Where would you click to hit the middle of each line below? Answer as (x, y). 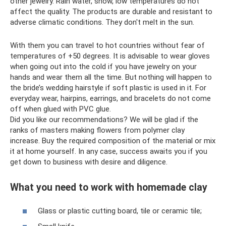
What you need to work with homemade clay (109, 187)
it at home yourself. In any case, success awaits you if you (109, 151)
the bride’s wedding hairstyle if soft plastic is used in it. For (108, 88)
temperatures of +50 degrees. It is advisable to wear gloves (110, 56)
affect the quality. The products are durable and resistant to (111, 11)
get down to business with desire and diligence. (89, 162)
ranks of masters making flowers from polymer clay (97, 130)
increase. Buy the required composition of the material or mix (113, 140)
